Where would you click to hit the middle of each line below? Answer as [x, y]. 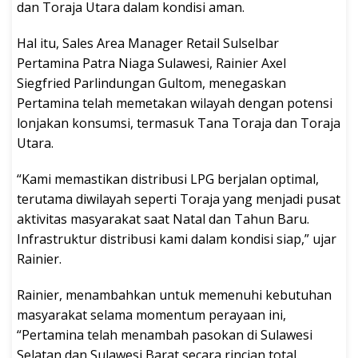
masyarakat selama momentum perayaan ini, [151, 315]
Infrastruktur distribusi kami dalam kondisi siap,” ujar [177, 239]
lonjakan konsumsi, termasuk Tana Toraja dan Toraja [179, 123]
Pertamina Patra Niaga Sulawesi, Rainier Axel [151, 64]
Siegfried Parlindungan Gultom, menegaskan [151, 84]
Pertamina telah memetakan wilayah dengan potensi [175, 103]
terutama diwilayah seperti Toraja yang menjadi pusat [179, 199]
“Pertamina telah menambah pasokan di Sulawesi [165, 335]
